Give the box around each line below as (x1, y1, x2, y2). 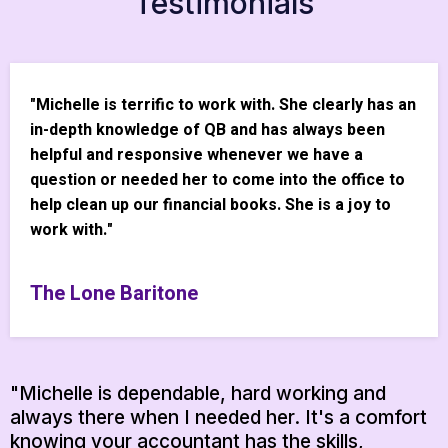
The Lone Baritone (30, 279, 198, 309)
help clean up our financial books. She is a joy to (30, 193, 391, 218)
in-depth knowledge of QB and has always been (30, 118, 385, 143)
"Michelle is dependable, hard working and (10, 382, 386, 406)
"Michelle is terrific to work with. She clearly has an (30, 93, 416, 118)
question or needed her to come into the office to (30, 168, 405, 193)
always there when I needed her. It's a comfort (10, 406, 427, 430)
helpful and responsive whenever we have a (30, 143, 363, 168)
